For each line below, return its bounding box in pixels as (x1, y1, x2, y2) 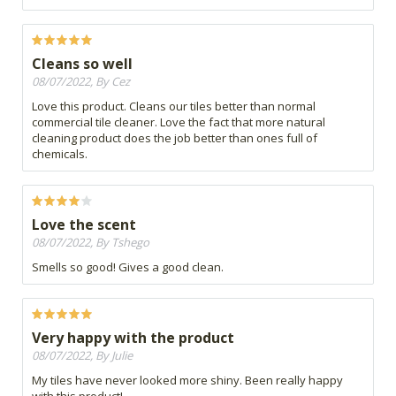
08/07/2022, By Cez (32, 73, 130, 90)
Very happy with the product (32, 328, 234, 348)
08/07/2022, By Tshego (32, 234, 149, 251)
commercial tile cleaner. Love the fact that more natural (32, 114, 325, 131)
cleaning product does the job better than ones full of (32, 130, 317, 147)
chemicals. (32, 146, 88, 163)
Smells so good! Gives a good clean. (32, 259, 224, 276)
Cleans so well (32, 54, 133, 74)
